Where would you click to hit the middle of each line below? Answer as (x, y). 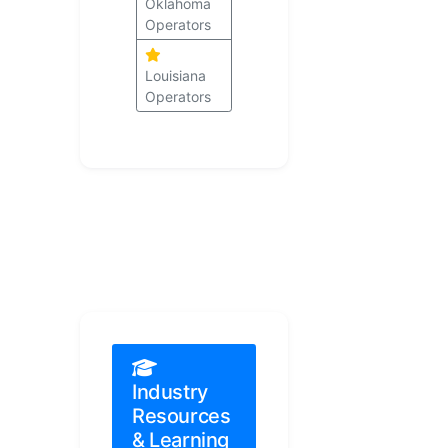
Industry (170, 392)
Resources (181, 416)
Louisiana (175, 76)
